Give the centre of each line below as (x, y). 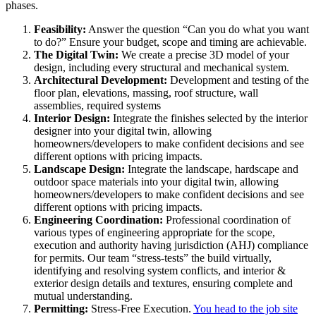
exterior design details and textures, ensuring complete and (163, 284)
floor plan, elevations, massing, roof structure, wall (146, 93)
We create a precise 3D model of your (204, 55)
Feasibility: (60, 30)
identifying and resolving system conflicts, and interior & (160, 271)
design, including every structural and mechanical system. (162, 68)
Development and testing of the (238, 80)
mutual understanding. (83, 296)
